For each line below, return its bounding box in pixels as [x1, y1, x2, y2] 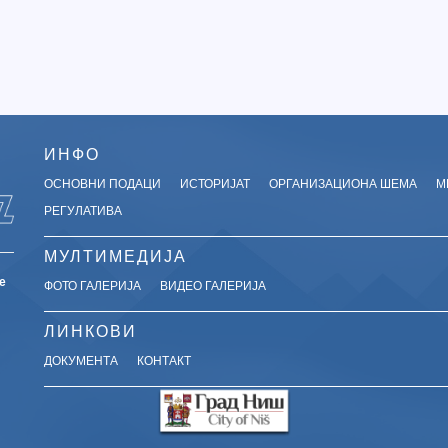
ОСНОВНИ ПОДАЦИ [44, 173, 161, 191]
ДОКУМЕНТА [44, 350, 118, 368]
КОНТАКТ [137, 350, 191, 368]
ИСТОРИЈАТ [180, 173, 250, 191]
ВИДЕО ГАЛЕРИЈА [160, 275, 266, 293]
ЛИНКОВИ [44, 318, 137, 342]
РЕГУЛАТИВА [44, 200, 122, 218]
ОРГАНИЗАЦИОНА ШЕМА [269, 173, 417, 191]
